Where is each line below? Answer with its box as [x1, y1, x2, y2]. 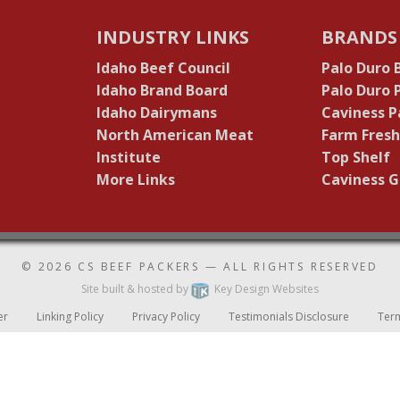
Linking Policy [37, 308, 104, 324]
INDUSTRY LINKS [96, 25, 249, 50]
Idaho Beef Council [96, 58, 230, 79]
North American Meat [96, 125, 254, 146]
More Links [96, 170, 175, 190]
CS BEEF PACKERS [78, 258, 200, 274]
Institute [96, 147, 161, 168]
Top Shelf [321, 147, 391, 168]
